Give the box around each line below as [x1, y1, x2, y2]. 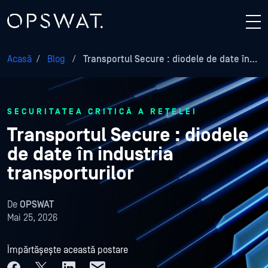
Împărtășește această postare [7, 245, 128, 255]
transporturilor [7, 163, 134, 185]
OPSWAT [20, 199, 54, 210]
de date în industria [7, 144, 173, 166]
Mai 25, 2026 [7, 212, 57, 223]
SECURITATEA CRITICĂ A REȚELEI [7, 107, 197, 117]
